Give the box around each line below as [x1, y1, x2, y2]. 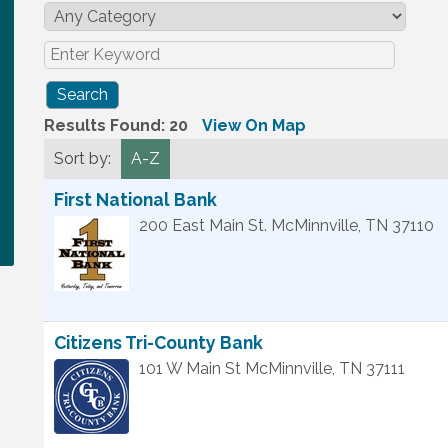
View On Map [202, 116, 306, 135]
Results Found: [44, 116, 169, 135]
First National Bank [54, 189, 217, 210]
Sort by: [54, 149, 111, 168]
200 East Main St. [139, 216, 267, 235]
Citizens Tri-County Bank [54, 332, 263, 353]
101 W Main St [139, 359, 241, 378]
